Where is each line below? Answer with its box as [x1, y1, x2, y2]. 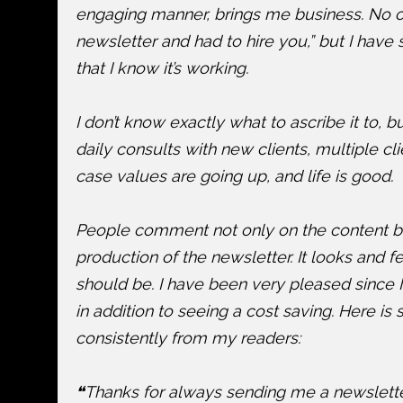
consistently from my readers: [76, 328, 300, 347]
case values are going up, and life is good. [76, 166, 393, 185]
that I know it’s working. [76, 58, 248, 77]
